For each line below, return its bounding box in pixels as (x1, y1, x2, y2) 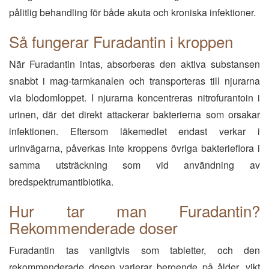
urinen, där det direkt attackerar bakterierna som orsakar (9, 107, 260, 121)
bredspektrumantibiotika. (9, 175, 113, 189)
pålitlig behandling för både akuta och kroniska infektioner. (9, 5, 256, 19)
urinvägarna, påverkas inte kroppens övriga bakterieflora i (9, 141, 260, 155)
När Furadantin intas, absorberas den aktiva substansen (9, 57, 260, 71)
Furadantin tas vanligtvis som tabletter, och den (9, 243, 260, 257)
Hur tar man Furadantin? (9, 199, 260, 222)
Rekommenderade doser (9, 216, 178, 238)
